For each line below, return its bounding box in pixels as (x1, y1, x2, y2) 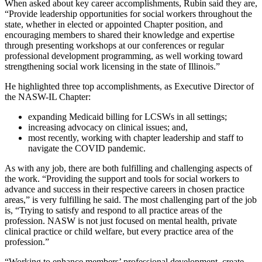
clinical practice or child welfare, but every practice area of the (5, 226, 233, 236)
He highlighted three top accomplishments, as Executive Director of (5, 81, 254, 91)
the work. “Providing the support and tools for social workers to (5, 173, 239, 184)
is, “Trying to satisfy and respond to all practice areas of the (5, 205, 222, 215)
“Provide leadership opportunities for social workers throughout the (5, 8, 252, 19)
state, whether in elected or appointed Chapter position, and (5, 19, 223, 29)
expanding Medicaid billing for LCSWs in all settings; (28, 111, 227, 122)
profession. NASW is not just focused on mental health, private (5, 215, 237, 226)
